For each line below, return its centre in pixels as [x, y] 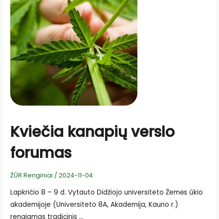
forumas [41, 153]
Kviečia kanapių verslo [93, 132]
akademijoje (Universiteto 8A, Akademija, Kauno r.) [95, 205]
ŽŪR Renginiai [32, 175]
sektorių [22, 22]
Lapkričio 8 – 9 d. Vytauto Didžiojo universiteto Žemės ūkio [107, 193]
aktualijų [23, 33]
